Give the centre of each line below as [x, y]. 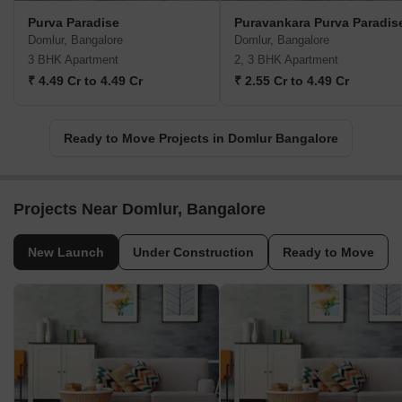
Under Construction [193, 253]
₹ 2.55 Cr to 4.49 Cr [292, 81]
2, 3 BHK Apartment [286, 60]
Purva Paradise [74, 23]
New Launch [66, 253]
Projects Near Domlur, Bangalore [140, 210]
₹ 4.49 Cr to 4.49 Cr [85, 81]
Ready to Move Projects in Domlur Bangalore [201, 139]
